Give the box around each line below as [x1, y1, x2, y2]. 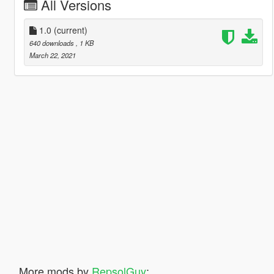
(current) [53, 23, 87, 36]
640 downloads [29, 37, 76, 48]
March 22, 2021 [29, 50, 76, 60]
